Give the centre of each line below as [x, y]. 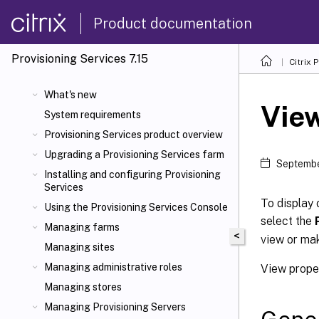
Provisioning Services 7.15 [80, 59]
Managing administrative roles [113, 267]
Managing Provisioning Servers [115, 307]
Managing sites [79, 247]
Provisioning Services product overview [134, 135]
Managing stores [83, 287]
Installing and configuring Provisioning [132, 174]
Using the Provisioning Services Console [136, 207]
